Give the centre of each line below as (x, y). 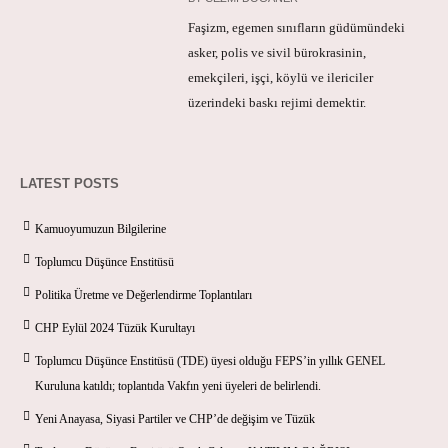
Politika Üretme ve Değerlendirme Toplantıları (143, 294)
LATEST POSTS (69, 183)
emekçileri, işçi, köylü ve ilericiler (281, 77)
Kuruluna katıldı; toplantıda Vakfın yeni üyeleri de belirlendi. (178, 385)
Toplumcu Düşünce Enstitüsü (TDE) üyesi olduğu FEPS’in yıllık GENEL (210, 360)
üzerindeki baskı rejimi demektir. (277, 102)
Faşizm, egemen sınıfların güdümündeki (297, 27)
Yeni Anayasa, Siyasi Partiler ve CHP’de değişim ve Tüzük (175, 418)
